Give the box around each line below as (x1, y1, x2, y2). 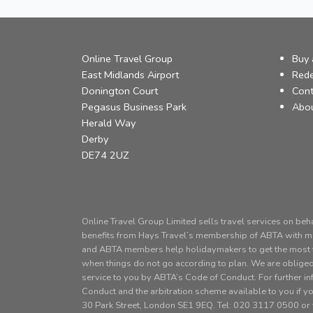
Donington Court (82, 84, 158, 98)
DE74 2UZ (82, 148, 129, 162)
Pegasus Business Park (82, 100, 187, 114)
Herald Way (82, 116, 136, 130)
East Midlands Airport (82, 68, 179, 82)
